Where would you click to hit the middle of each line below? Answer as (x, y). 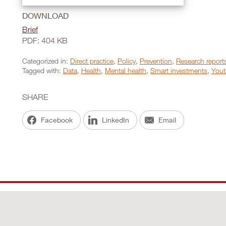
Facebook (57, 120)
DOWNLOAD (45, 15)
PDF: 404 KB (45, 40)
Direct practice (92, 61)
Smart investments (179, 70)
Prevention (156, 61)
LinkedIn (116, 120)
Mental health (126, 70)
